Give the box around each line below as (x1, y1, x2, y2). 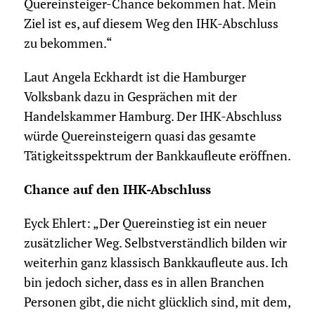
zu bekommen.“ (23, 35, 112, 52)
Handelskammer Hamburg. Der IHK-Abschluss (23, 108, 282, 125)
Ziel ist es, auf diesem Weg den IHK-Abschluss (23, 15, 278, 32)
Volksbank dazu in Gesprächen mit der (23, 89, 237, 105)
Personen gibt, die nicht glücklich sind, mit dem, (23, 294, 290, 311)
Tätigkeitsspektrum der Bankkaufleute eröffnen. (23, 148, 291, 165)
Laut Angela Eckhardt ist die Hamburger (23, 69, 246, 86)
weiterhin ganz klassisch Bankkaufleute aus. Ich (23, 255, 288, 271)
